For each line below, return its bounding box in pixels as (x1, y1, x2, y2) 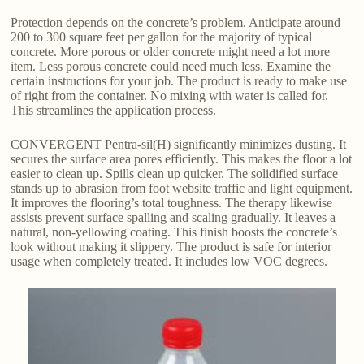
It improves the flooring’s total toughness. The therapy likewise (11, 195, 333, 210)
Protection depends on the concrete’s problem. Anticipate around (11, 15, 341, 29)
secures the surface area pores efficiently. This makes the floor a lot (11, 151, 353, 166)
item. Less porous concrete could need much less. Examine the (11, 58, 331, 73)
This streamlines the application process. (11, 102, 217, 117)
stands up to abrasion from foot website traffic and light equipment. (11, 180, 353, 195)
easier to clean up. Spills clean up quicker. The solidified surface (11, 166, 339, 180)
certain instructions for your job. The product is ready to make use (11, 73, 348, 88)
